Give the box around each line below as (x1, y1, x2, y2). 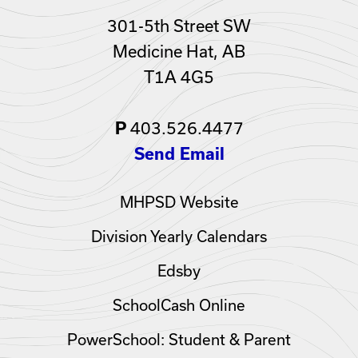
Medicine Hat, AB (113, 41, 245, 61)
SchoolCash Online (113, 296, 245, 314)
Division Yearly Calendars (91, 227, 267, 245)
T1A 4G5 (144, 66, 214, 86)
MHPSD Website (119, 193, 239, 211)
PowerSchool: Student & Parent (67, 330, 291, 348)
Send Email (133, 144, 225, 163)
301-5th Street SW (107, 15, 251, 35)
